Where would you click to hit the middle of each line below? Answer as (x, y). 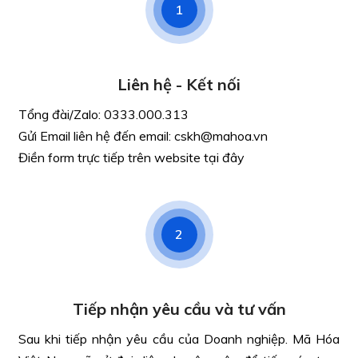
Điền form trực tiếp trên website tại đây (131, 157)
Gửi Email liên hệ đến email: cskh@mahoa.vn (143, 136)
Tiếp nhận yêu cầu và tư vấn (179, 309)
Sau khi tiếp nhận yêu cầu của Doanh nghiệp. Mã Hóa (179, 339)
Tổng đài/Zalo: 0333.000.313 (103, 114)
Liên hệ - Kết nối (179, 84)
